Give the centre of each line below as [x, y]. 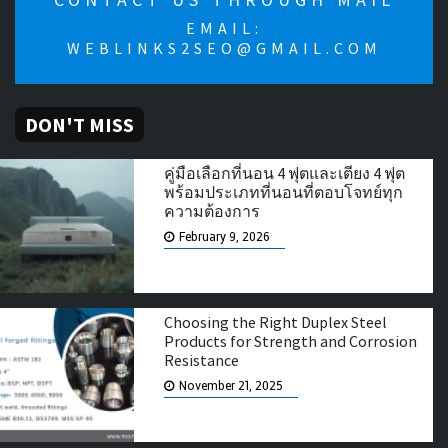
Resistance [202, 360]
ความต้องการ [212, 210]
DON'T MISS [79, 124]
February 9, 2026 [225, 236]
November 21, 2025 [231, 386]
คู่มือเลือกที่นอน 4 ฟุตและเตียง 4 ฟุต [285, 172]
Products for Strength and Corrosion [291, 341]
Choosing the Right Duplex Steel [276, 322]
